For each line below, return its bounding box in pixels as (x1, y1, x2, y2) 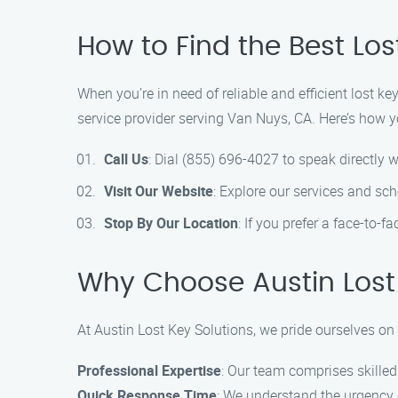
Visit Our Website (104, 181, 213, 201)
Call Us (104, 149, 148, 169)
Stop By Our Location (104, 213, 238, 233)
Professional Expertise (77, 361, 221, 380)
